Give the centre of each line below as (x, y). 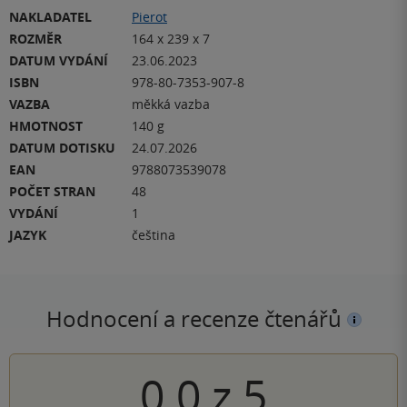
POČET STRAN (52, 192)
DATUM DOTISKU (62, 148)
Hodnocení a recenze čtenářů (196, 319)
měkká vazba (171, 104)
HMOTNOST (46, 126)
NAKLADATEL (50, 17)
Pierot (149, 17)
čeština (154, 235)
